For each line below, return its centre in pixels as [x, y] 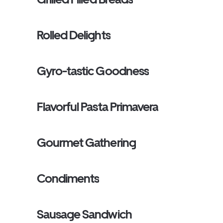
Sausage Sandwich [84, 214]
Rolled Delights [74, 35]
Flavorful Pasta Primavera [98, 107]
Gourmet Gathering [86, 143]
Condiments [68, 178]
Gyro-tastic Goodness [93, 71]
